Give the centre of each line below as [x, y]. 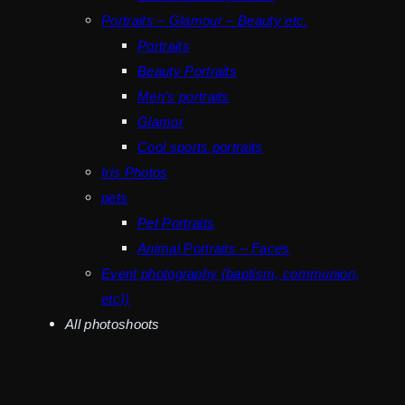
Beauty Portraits [188, 71]
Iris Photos [135, 172]
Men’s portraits [184, 96]
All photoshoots [113, 324]
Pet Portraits [176, 222]
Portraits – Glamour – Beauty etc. [205, 20]
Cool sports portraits [200, 146]
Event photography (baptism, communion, [231, 273]
